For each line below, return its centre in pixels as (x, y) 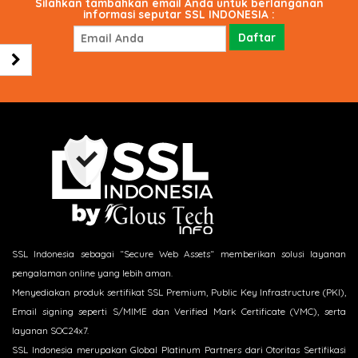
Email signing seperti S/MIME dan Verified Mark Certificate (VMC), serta (179, 311)
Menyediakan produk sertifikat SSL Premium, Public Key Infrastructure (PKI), (179, 292)
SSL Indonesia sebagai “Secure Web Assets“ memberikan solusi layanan (179, 254)
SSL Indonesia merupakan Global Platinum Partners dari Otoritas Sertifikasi (179, 350)
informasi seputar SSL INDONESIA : (179, 14)
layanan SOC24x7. (50, 330)
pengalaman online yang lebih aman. (92, 273)
